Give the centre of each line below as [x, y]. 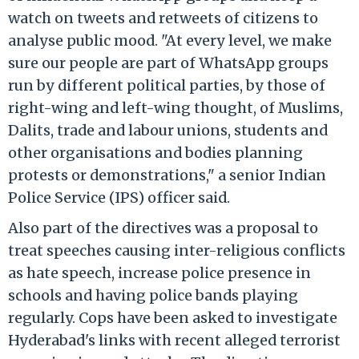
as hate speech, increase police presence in [159, 272]
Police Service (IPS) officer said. [119, 197]
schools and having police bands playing [153, 295]
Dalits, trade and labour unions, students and [168, 130]
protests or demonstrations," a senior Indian [167, 175]
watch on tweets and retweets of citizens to [163, 18]
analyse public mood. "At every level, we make [170, 40]
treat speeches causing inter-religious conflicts [177, 250]
